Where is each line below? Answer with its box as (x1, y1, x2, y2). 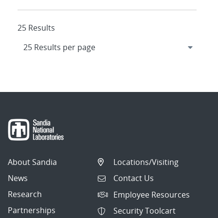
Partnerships (8, 204, 55, 216)
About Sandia (8, 156, 57, 167)
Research (8, 188, 42, 200)
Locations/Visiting (113, 156, 179, 167)
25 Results (18, 22, 55, 34)
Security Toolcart (113, 205, 176, 217)
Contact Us (113, 173, 154, 184)
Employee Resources (113, 189, 190, 200)
